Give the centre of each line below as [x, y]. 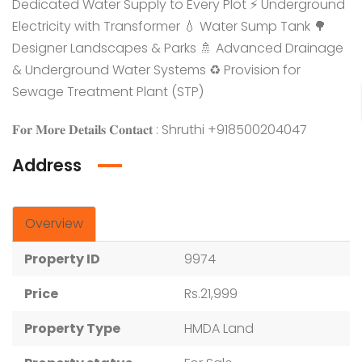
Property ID [62, 259]
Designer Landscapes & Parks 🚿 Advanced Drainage [178, 48]
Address [47, 165]
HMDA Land [219, 328]
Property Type [72, 328]
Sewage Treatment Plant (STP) [108, 92]
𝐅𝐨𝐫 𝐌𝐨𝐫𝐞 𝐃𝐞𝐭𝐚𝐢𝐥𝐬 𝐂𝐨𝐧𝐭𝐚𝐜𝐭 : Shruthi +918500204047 [160, 130]
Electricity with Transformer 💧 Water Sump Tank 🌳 [169, 26]
